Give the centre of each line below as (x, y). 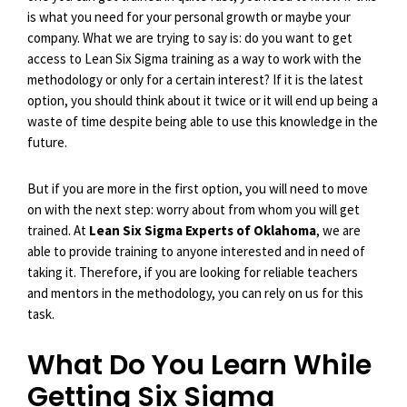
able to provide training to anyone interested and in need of (196, 251)
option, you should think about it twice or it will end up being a (203, 100)
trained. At (58, 230)
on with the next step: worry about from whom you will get (194, 209)
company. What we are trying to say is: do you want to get (190, 37)
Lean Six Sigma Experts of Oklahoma (203, 230)
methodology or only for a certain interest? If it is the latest (195, 79)
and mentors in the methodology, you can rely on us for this (195, 293)
